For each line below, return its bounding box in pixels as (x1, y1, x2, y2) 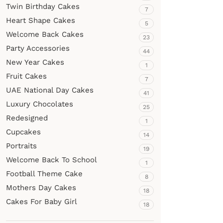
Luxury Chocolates (6, 100, 73, 109)
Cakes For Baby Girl (6, 197, 77, 206)
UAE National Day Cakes (6, 86, 94, 95)
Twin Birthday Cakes (6, 2, 80, 11)
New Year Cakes (6, 58, 64, 67)
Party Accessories (6, 44, 70, 53)
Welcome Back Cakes (6, 30, 84, 39)
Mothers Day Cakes (6, 183, 76, 192)
